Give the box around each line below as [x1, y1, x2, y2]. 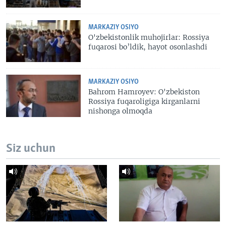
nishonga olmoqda [88, 106, 153, 116]
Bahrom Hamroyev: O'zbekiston [88, 87, 200, 97]
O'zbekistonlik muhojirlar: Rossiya [88, 32, 210, 42]
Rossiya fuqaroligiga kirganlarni [88, 97, 201, 106]
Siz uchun [6, 142, 55, 155]
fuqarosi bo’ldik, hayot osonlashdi [88, 42, 208, 51]
